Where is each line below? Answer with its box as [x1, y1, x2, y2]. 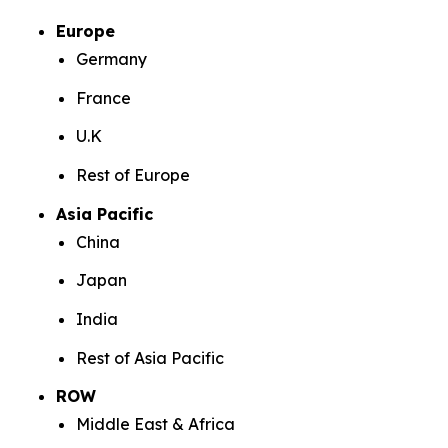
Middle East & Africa [76, 414, 235, 435]
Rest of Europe [76, 164, 190, 185]
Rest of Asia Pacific [76, 347, 224, 368]
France [76, 87, 131, 108]
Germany [76, 48, 147, 69]
